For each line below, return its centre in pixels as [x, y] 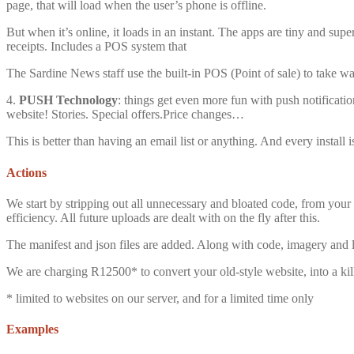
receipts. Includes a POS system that [96, 47]
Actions [26, 172]
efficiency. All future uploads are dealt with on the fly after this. [163, 217]
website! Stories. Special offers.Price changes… [125, 115]
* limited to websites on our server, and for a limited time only [160, 298]
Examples [32, 330]
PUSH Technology [68, 100]
